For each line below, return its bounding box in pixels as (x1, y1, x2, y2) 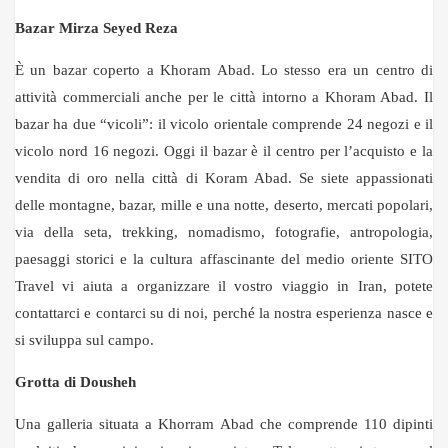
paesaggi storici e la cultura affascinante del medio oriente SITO (15, 251, 433, 267)
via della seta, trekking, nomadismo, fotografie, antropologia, (15, 224, 433, 240)
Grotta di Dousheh (15, 374, 136, 390)
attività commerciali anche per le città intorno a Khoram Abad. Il (15, 89, 433, 105)
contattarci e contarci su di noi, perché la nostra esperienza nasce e (15, 305, 433, 321)
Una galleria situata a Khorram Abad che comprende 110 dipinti (15, 416, 433, 432)
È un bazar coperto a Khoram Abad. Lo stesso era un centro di (15, 62, 433, 78)
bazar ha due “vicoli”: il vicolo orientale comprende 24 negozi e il (15, 116, 433, 132)
